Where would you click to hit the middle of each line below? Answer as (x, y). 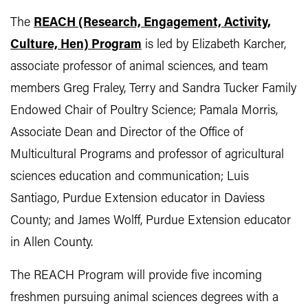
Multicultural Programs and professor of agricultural (147, 155)
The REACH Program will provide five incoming (136, 276)
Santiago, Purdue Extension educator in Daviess (137, 199)
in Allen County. (53, 243)
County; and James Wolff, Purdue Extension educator (151, 221)
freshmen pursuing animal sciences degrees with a (144, 298)
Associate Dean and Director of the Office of (127, 133)
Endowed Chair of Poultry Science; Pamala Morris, (144, 111)
